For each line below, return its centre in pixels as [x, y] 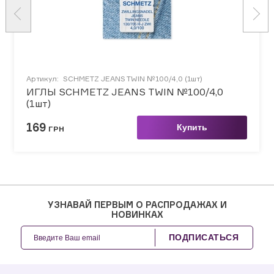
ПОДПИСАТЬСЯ [204, 237]
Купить [192, 127]
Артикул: [43, 78]
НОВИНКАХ [137, 214]
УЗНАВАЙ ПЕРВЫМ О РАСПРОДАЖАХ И [137, 204]
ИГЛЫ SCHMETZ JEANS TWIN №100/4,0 [125, 91]
